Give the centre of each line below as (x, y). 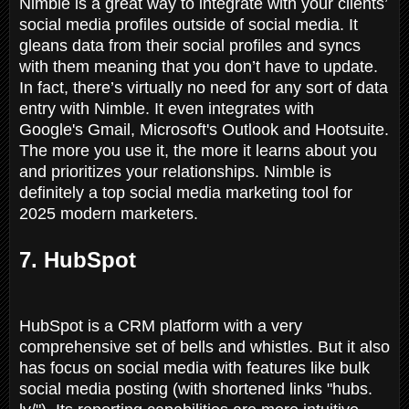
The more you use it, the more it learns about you (198, 150)
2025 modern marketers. (109, 213)
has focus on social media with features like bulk (194, 367)
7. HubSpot (78, 259)
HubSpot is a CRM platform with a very (161, 325)
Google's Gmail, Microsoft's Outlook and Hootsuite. (204, 129)
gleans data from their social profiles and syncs (190, 45)
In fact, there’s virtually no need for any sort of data (204, 87)
